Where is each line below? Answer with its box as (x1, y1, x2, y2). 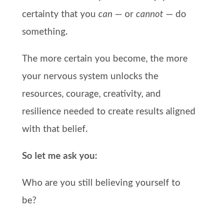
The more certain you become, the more (22, 54, 188, 64)
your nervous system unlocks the (22, 71, 158, 81)
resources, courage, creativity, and (22, 89, 161, 99)
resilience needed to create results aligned (22, 107, 196, 116)
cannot (135, 9, 163, 19)
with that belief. (22, 124, 88, 134)
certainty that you (22, 9, 98, 19)
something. (22, 27, 67, 37)
